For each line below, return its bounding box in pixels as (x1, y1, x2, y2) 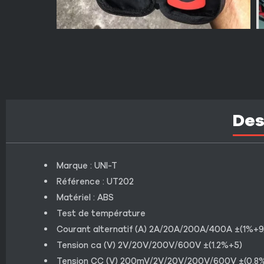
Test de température (56, 207, 146, 219)
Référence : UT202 (56, 175, 134, 187)
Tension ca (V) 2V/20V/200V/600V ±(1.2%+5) (56, 239, 242, 251)
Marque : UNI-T (56, 159, 117, 171)
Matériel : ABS (56, 191, 114, 203)
